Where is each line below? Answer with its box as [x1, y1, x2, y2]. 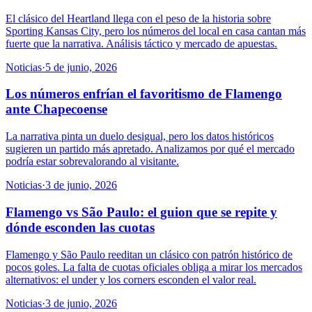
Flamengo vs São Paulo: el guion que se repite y [6, 204, 277, 219]
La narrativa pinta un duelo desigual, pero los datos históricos [6, 130, 274, 143]
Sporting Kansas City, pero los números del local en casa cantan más [6, 24, 306, 37]
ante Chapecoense [6, 102, 107, 117]
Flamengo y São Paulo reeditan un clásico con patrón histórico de [6, 248, 292, 260]
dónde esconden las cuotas [6, 219, 155, 235]
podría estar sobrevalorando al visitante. [6, 155, 179, 168]
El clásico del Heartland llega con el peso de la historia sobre [6, 12, 271, 24]
